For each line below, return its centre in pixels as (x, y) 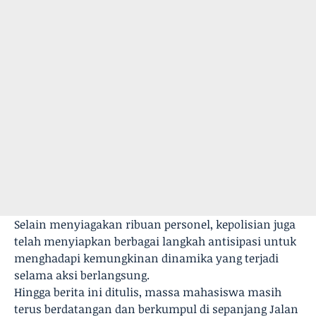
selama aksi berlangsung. (82, 275)
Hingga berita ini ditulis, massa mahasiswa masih (148, 292)
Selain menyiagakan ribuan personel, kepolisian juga (155, 224)
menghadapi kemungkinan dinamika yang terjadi (146, 258)
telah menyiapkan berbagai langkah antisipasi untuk (155, 241)
